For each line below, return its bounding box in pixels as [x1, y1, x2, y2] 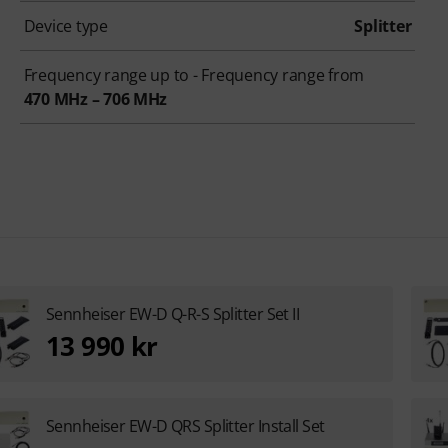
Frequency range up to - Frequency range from [23, 64, 365, 87]
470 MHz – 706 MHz [23, 88, 168, 111]
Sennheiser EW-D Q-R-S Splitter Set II [45, 303, 300, 326]
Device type [23, 15, 108, 38]
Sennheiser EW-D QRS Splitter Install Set [45, 415, 325, 438]
